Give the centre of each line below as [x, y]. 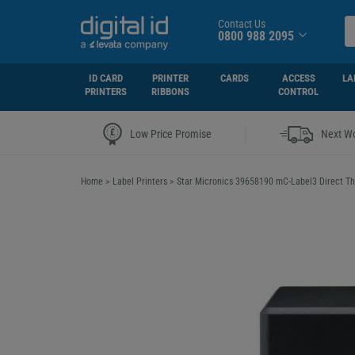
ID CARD [106, 78]
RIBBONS [171, 92]
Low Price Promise [170, 134]
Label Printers [140, 181]
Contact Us [241, 24]
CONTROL [299, 92]
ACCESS [298, 78]
